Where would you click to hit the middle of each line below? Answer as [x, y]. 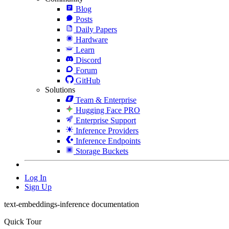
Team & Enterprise [106, 100]
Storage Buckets [102, 151]
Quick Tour [23, 221]
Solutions [60, 89]
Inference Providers [107, 130]
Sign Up [38, 187]
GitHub [88, 80]
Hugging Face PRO [108, 110]
